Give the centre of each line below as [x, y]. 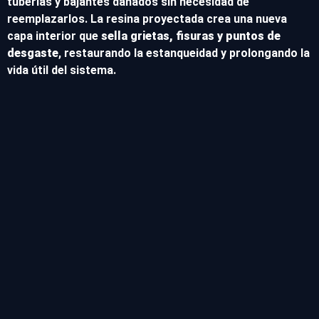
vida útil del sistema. [62, 70]
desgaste [33, 53]
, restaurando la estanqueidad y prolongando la [184, 53]
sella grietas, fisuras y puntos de [191, 36]
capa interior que [54, 36]
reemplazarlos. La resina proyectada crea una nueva [147, 19]
